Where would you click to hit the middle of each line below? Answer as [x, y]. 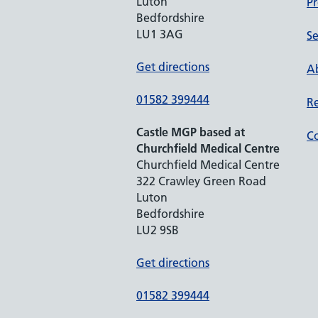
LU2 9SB [158, 230]
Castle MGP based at [191, 132]
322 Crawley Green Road [201, 181]
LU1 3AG [160, 34]
